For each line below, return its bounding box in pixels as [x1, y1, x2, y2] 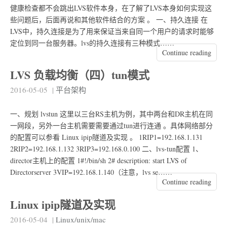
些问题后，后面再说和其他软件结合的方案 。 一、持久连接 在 [10, 14, 208, 24]
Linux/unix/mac [56, 214, 106, 224]
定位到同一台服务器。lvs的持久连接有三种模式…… [10, 37, 174, 48]
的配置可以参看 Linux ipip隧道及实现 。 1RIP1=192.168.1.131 [10, 132, 203, 142]
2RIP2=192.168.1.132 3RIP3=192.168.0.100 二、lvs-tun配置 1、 [10, 144, 203, 154]
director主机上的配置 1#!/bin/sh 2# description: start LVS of [10, 156, 187, 166]
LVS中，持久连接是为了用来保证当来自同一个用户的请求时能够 [10, 26, 214, 36]
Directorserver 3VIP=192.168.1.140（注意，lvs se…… [10, 167, 172, 177]
